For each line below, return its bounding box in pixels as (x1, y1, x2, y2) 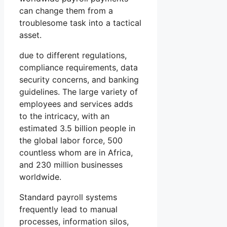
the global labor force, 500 (19, 135, 123, 146)
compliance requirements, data (19, 62, 138, 73)
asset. (19, 30, 42, 41)
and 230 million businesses (19, 160, 123, 170)
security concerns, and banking (19, 74, 139, 85)
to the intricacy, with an (19, 111, 109, 122)
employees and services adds (19, 99, 133, 109)
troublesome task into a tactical (19, 18, 141, 28)
